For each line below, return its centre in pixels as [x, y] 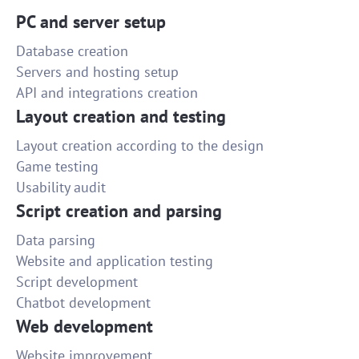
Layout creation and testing [121, 117]
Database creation [72, 51]
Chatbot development [83, 303]
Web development [85, 327]
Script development [77, 282]
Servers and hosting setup [97, 72]
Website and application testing [115, 261]
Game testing [57, 167]
